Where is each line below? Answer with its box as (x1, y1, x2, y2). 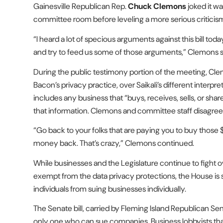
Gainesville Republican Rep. (33, 1, 128, 12)
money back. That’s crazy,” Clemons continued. (33, 138, 194, 149)
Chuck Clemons (128, 1, 186, 12)
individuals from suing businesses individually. (33, 183, 186, 194)
